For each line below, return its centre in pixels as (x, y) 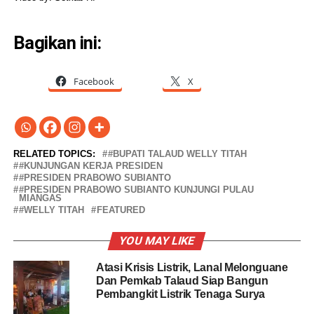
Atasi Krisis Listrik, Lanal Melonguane (192, 268)
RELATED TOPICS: (54, 154)
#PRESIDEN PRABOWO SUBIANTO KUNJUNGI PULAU (136, 190)
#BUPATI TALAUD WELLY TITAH (177, 154)
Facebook (94, 82)
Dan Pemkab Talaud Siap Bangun (182, 281)
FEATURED (121, 210)
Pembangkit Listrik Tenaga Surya (180, 294)
